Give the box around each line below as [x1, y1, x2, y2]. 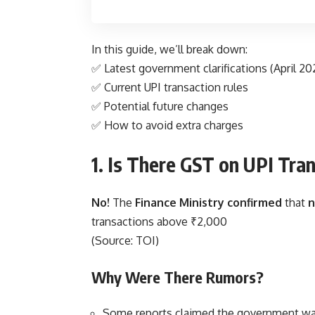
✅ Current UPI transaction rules [91, 80, 248, 95]
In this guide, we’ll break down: [91, 42, 247, 57]
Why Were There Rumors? [91, 267, 264, 288]
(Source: [91, 233, 136, 248]
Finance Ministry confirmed [135, 195, 282, 210]
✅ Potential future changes [91, 99, 229, 114]
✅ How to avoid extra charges [91, 118, 243, 133]
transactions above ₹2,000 [91, 214, 227, 229]
